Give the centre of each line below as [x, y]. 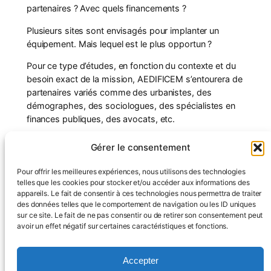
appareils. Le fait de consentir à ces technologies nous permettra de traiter [139, 193]
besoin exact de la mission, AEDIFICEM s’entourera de [134, 79]
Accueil [75, 256]
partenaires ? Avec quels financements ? [106, 8]
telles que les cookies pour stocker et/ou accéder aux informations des [133, 182]
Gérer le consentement [140, 147]
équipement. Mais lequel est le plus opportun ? [119, 44]
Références [171, 256]
